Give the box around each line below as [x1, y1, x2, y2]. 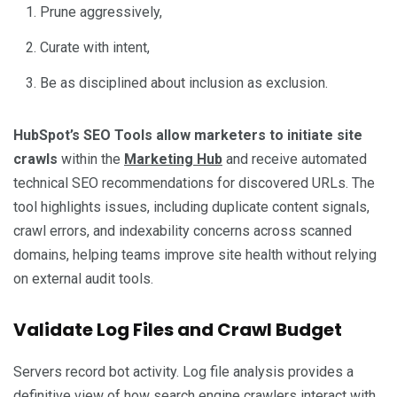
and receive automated [222, 150, 367, 167]
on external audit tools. [13, 269, 153, 287]
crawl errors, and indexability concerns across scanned [13, 222, 352, 239]
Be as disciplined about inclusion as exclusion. [40, 74, 328, 91]
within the [61, 150, 124, 167]
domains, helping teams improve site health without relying [13, 245, 377, 263]
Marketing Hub [124, 150, 222, 167]
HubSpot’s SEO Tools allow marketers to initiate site [13, 126, 362, 144]
